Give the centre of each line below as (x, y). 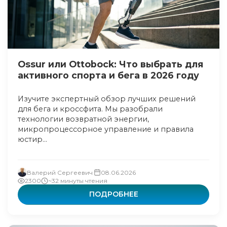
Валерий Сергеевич (60, 172)
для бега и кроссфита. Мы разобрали (90, 109)
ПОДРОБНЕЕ (113, 194)
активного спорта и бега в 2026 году (108, 75)
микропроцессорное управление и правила (106, 129)
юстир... (32, 139)
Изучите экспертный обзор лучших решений (107, 99)
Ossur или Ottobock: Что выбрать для (110, 64)
